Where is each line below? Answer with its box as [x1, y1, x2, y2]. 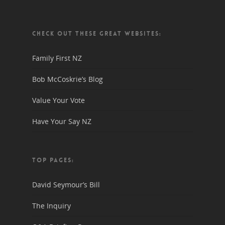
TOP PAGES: [32, 156, 74, 165]
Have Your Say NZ [32, 117, 91, 127]
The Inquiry [32, 201, 71, 211]
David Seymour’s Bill [32, 180, 100, 190]
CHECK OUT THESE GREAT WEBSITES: [32, 30, 162, 38]
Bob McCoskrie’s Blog [32, 74, 103, 84]
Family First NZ [32, 53, 82, 63]
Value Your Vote [32, 95, 85, 105]
